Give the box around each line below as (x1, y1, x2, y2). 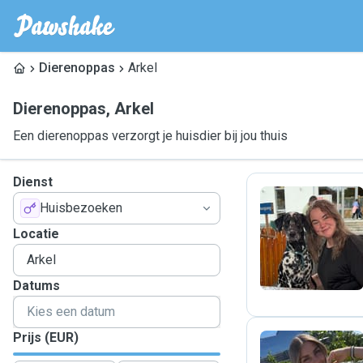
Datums (13, 278, 60, 293)
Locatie (13, 226, 59, 241)
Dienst (13, 174, 53, 190)
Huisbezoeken (40, 200, 122, 216)
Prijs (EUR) (13, 330, 79, 345)
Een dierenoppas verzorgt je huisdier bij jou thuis (13, 128, 288, 143)
